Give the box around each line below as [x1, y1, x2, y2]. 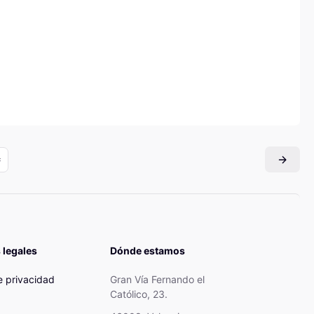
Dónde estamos [110, 245, 185, 257]
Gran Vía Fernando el [110, 273, 205, 286]
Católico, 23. [110, 288, 168, 301]
